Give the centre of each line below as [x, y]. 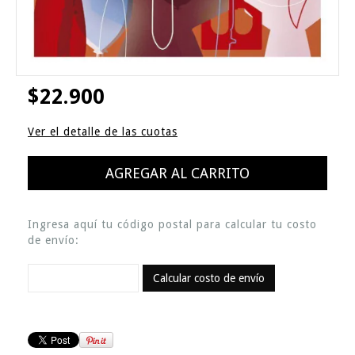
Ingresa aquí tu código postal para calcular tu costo [172, 224]
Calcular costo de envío [209, 279]
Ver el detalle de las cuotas [103, 131]
